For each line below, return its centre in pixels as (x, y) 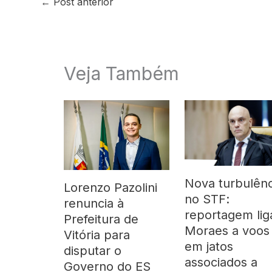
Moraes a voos (227, 231)
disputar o (93, 250)
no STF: (207, 199)
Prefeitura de (101, 219)
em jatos (209, 247)
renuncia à (94, 203)
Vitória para (97, 235)
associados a (221, 263)
